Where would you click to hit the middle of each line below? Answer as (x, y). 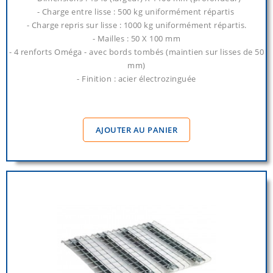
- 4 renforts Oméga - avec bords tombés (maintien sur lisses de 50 (136, 52)
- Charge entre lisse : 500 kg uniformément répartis (136, 12)
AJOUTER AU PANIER (136, 130)
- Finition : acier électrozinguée (136, 79)
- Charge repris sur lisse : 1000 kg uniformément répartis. (136, 25)
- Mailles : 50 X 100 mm (136, 39)
